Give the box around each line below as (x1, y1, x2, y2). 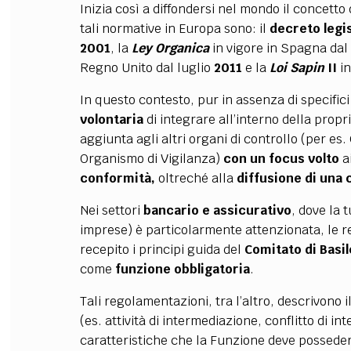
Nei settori (79, 202, 143, 219)
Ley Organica (131, 40, 209, 56)
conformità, (79, 170, 155, 186)
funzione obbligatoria (111, 261, 250, 277)
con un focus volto (223, 150, 342, 167)
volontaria (79, 111, 143, 128)
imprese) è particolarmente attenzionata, (79, 222, 327, 238)
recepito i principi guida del (79, 241, 244, 258)
